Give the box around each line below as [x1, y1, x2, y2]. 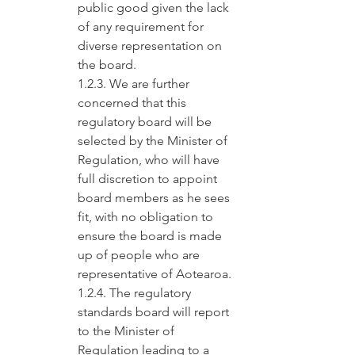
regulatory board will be [78, 114, 215, 129]
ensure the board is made [78, 228, 225, 243]
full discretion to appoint [78, 171, 220, 186]
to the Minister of [78, 323, 177, 338]
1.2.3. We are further [78, 76, 193, 91]
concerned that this [78, 95, 189, 110]
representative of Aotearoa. [78, 266, 231, 281]
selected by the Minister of [78, 133, 231, 148]
